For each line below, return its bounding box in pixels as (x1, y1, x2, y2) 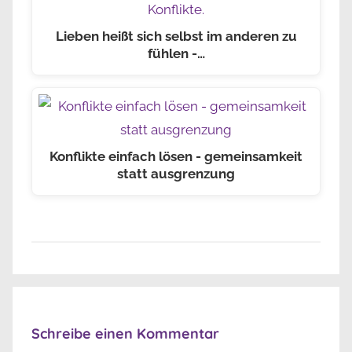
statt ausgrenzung (117, 165, 235, 181)
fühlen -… (147, 46, 205, 62)
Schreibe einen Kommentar (31, 324, 219, 343)
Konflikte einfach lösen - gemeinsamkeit (49, 148, 302, 164)
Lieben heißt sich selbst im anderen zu (55, 28, 297, 45)
